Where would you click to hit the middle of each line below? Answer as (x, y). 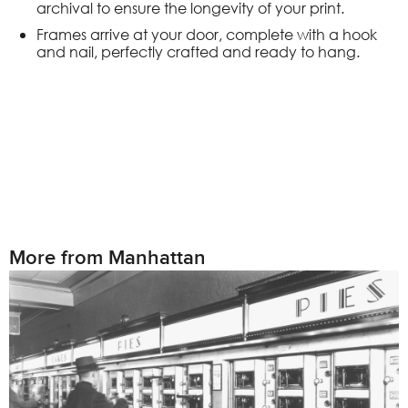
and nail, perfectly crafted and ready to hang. (198, 51)
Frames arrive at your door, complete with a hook (207, 34)
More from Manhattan (107, 259)
